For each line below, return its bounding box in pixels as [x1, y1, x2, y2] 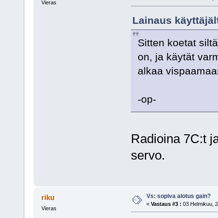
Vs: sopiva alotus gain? [146, 193, 211, 200]
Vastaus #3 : [150, 201, 182, 207]
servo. [130, 148, 165, 163]
